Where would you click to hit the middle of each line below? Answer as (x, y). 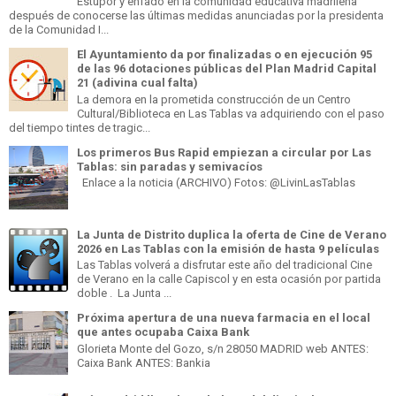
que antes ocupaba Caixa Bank (163, 332)
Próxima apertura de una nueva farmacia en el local (224, 318)
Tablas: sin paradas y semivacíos (170, 166)
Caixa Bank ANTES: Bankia (144, 362)
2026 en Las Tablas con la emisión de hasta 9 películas (228, 248)
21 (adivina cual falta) (137, 83)
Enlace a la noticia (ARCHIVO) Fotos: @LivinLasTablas (216, 183)
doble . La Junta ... (124, 293)
